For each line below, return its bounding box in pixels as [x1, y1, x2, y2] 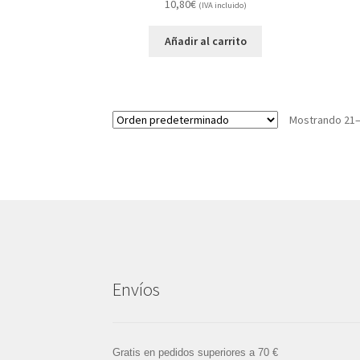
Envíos [112, 278, 161, 301]
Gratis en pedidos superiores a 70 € [112, 346, 279, 358]
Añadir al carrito [164, 34, 247, 49]
